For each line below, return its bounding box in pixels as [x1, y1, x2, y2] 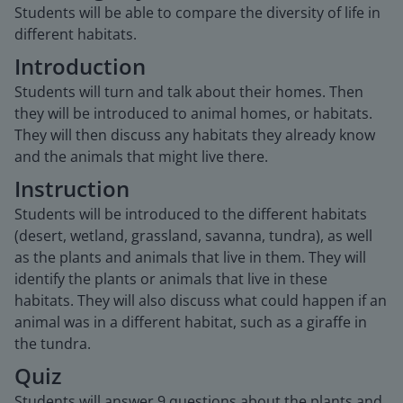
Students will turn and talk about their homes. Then [14, 82, 363, 102]
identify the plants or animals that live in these [14, 269, 327, 289]
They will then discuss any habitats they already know [14, 125, 375, 145]
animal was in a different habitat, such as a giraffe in [14, 312, 367, 332]
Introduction [14, 51, 146, 81]
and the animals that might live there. [14, 147, 268, 166]
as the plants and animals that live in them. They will [14, 247, 366, 267]
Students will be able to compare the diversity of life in [14, 3, 381, 22]
